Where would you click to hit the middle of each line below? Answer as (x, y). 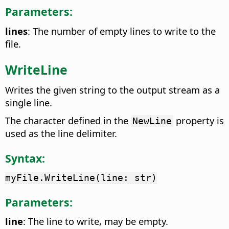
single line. (29, 103)
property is (199, 121)
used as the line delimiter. (61, 133)
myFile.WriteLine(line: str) (81, 178)
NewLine (152, 121)
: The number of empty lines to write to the (122, 31)
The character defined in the (68, 121)
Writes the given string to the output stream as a (112, 90)
